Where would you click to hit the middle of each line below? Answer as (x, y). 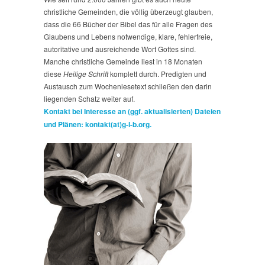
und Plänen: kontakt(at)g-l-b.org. (98, 124)
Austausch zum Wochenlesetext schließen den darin (128, 86)
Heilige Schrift (86, 73)
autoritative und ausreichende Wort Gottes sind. (120, 49)
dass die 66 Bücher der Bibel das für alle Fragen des (128, 24)
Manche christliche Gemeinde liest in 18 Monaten (123, 61)
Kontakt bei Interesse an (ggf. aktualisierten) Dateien (132, 111)
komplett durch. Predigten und (157, 73)
